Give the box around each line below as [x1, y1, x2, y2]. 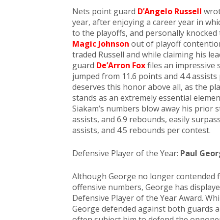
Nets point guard [72, 6, 137, 17]
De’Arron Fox [96, 60, 147, 71]
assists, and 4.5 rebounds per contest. [72, 125, 211, 136]
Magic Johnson [72, 38, 129, 49]
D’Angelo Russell [137, 6, 202, 17]
